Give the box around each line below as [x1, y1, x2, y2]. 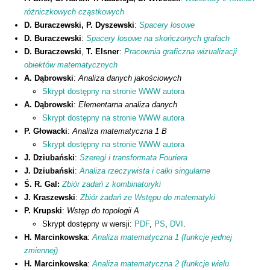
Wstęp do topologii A [67, 206, 139, 216]
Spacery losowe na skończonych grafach [86, 34, 230, 43]
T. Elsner [86, 47, 119, 57]
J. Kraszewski [24, 193, 75, 202]
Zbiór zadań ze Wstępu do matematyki [80, 193, 215, 202]
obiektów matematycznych [24, 60, 118, 70]
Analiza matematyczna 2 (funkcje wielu [92, 259, 229, 269]
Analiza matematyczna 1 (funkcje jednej [92, 233, 232, 242]
